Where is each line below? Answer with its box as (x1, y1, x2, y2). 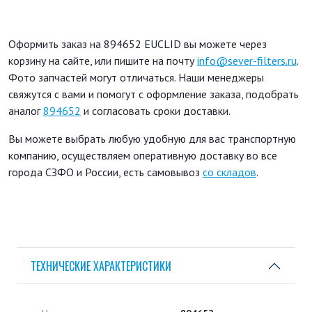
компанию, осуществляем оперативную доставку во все (8, 148, 277, 163)
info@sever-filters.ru (197, 54, 297, 68)
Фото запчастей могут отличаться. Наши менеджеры (8, 70, 264, 85)
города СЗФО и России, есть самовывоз (8, 165, 203, 180)
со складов (203, 165, 256, 180)
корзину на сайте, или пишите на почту (8, 54, 197, 68)
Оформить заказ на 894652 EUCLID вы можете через (8, 37, 267, 52)
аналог (8, 104, 43, 118)
